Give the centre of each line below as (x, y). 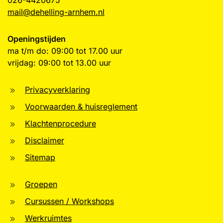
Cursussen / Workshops (69, 201)
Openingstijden (37, 39)
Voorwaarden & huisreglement (81, 107)
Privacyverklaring (57, 90)
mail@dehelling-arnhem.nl (56, 12)
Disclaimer (45, 140)
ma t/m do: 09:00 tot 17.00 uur (65, 51)
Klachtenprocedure (60, 123)
